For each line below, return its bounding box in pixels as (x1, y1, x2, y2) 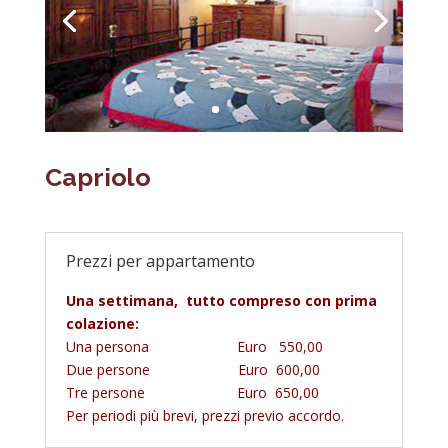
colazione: (65, 313, 139, 333)
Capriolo (44, 161, 151, 192)
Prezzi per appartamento (65, 249, 255, 272)
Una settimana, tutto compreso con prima (65, 290, 377, 310)
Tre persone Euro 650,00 (65, 382, 319, 402)
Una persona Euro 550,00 (65, 336, 323, 356)
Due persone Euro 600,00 (65, 359, 320, 379)
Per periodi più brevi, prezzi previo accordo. (65, 405, 344, 425)
